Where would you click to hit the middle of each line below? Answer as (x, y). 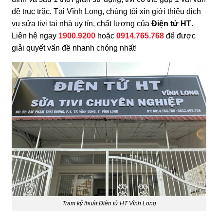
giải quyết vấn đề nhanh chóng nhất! (74, 48)
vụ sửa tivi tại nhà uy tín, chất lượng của (82, 23)
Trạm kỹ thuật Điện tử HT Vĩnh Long (109, 204)
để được (181, 36)
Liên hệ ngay (35, 36)
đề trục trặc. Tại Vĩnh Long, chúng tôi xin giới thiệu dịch (106, 11)
